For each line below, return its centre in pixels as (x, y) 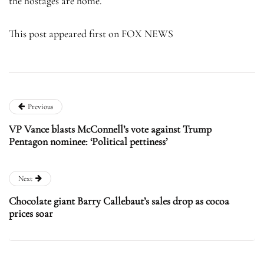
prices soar (31, 213)
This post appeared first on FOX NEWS (91, 33)
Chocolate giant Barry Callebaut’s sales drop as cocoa (119, 201)
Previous (40, 106)
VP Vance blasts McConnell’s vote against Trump (110, 129)
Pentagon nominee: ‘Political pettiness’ (88, 141)
